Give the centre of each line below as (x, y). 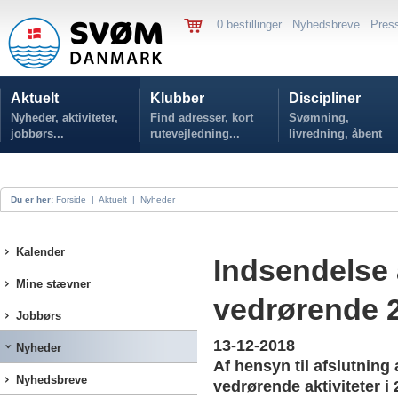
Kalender (40, 252)
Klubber (177, 98)
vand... (307, 150)
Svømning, (319, 118)
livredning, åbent (335, 134)
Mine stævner (53, 284)
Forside (71, 199)
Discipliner (325, 98)
